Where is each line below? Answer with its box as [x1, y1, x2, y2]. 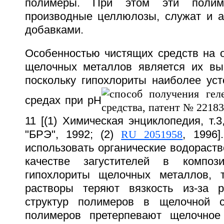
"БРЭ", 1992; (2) [24, 128, 121, 141]
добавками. [24, 24, 83, 36]
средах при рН [24, 94, 102, 106]
